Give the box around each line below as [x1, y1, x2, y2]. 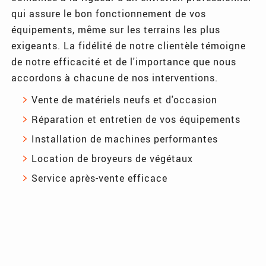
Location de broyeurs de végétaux [31, 151, 194, 164]
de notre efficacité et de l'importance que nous [11, 55, 237, 68]
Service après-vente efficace [31, 171, 168, 184]
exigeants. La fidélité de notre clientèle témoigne [11, 39, 246, 52]
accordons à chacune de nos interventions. [11, 71, 218, 84]
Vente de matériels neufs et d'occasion [31, 93, 218, 106]
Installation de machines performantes [31, 132, 218, 145]
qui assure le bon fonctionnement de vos [11, 7, 207, 20]
